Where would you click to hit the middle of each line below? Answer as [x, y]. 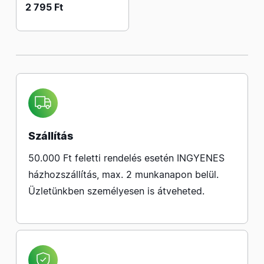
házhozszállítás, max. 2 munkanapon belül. [123, 174]
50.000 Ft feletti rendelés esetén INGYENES [126, 158]
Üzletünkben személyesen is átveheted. [116, 191]
